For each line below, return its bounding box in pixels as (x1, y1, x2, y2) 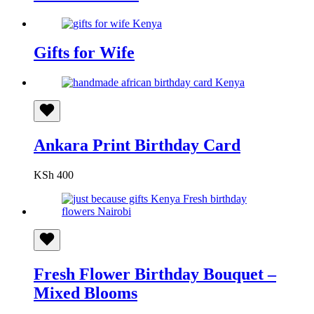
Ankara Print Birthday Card (34, 136, 240, 155)
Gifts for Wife (34, 43, 135, 62)
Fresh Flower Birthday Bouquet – (34, 265, 276, 284)
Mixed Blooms (34, 284, 137, 303)
